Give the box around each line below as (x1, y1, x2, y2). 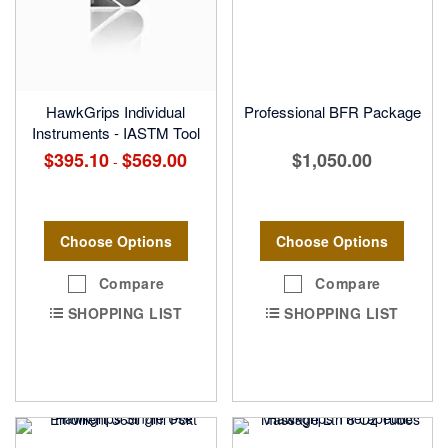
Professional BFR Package (243, 101, 421, 123)
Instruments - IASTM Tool (31, 122, 200, 144)
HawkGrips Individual (46, 101, 186, 123)
